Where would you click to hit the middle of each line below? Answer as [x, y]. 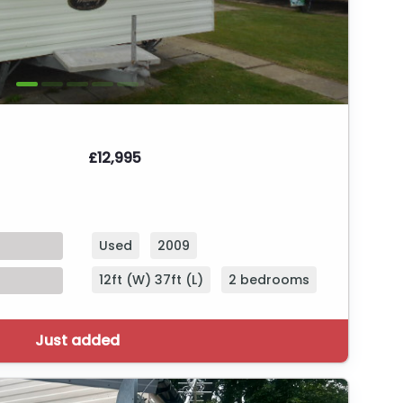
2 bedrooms [269, 280]
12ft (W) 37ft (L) [151, 280]
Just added [77, 340]
